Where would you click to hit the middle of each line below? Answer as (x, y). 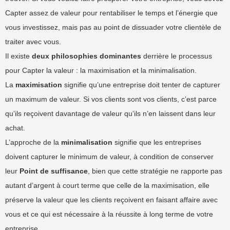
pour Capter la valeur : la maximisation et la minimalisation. (101, 70)
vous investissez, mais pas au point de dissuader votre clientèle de (113, 27)
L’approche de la (33, 142)
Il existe (18, 56)
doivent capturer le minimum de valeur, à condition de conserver (109, 157)
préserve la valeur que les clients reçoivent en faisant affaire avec (111, 200)
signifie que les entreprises (157, 142)
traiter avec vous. (33, 42)
